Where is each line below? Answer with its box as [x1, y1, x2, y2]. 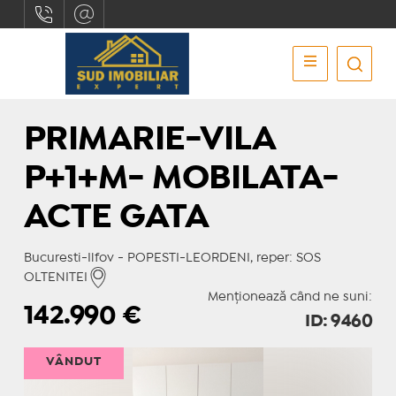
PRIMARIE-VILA [23, 126, 276, 155]
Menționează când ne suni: [208, 292, 373, 302]
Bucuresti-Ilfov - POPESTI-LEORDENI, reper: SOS [23, 253, 321, 263]
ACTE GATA [23, 203, 209, 232]
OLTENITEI [23, 272, 88, 283]
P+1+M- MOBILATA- [23, 164, 339, 194]
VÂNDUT [45, 356, 102, 367]
